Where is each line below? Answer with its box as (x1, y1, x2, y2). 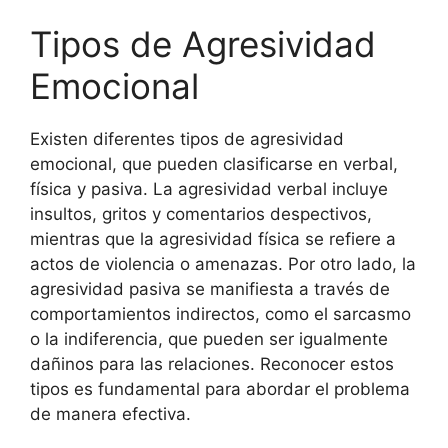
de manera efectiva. (30, 404, 191, 424)
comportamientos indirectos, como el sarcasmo (30, 304, 411, 324)
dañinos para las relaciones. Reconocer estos (30, 354, 394, 374)
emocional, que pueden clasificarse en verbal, (30, 154, 398, 174)
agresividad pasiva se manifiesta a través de (30, 279, 390, 299)
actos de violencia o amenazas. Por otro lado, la (30, 254, 416, 274)
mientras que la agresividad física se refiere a (30, 229, 396, 249)
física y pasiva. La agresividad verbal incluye (30, 179, 388, 199)
